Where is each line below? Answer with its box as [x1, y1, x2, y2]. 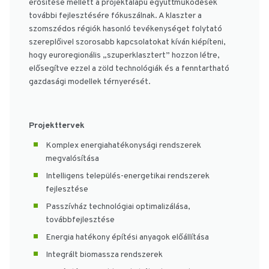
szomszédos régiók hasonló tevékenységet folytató [29, 24, 222, 35]
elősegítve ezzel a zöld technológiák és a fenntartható [29, 64, 229, 74]
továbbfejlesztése [46, 214, 116, 225]
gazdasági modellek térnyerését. [29, 77, 151, 88]
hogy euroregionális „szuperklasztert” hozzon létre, [29, 50, 220, 61]
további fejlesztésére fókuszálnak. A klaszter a [29, 11, 202, 22]
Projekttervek [29, 121, 85, 131]
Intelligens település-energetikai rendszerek [46, 171, 210, 181]
